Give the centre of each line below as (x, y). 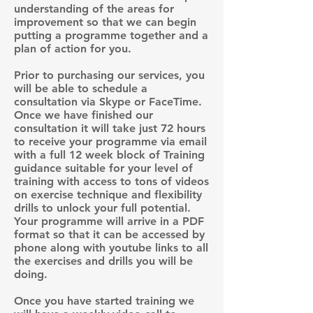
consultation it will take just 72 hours (110, 128)
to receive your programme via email (110, 141)
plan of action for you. (74, 48)
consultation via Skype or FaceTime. (108, 101)
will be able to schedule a (81, 88)
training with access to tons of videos (111, 181)
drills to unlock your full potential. (102, 208)
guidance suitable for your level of (103, 168)
